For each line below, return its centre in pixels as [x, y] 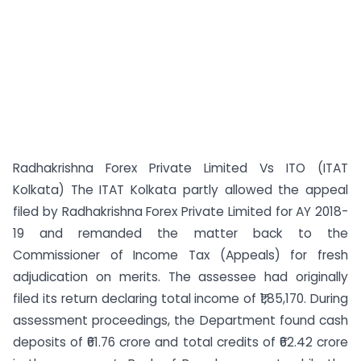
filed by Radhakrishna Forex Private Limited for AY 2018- [180, 212]
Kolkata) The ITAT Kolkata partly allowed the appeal [180, 190]
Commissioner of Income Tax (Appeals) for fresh [180, 255]
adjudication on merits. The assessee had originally [180, 277]
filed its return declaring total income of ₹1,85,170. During [180, 299]
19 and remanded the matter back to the [180, 233]
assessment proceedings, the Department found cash [180, 320]
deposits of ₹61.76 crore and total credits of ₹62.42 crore [180, 342]
